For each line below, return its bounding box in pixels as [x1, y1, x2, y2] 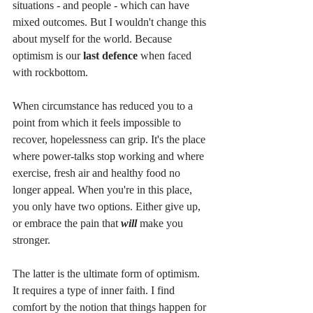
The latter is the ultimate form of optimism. [13, 268, 203, 280]
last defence [83, 50, 138, 62]
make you [140, 217, 186, 230]
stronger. [13, 234, 50, 247]
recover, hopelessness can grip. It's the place [13, 133, 208, 146]
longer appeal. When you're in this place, [13, 184, 195, 196]
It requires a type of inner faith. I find [13, 284, 177, 297]
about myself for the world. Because [13, 33, 175, 45]
